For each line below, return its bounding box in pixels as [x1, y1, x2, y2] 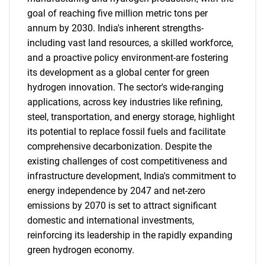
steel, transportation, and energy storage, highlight [27, 111, 235, 122]
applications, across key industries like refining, [27, 96, 222, 108]
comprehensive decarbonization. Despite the [27, 141, 212, 152]
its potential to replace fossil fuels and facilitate [27, 126, 225, 137]
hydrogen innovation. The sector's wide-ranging [27, 82, 224, 93]
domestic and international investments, [27, 215, 194, 226]
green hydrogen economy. [27, 244, 134, 256]
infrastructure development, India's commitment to [27, 170, 236, 182]
